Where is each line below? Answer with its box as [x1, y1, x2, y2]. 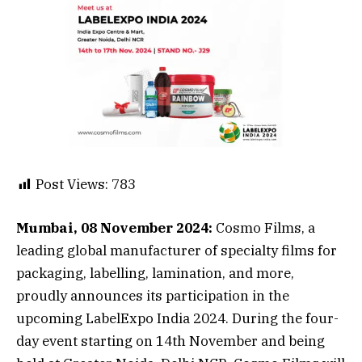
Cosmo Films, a [213, 219, 315, 238]
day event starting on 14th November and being [16, 332, 325, 351]
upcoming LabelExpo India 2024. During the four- [16, 309, 339, 328]
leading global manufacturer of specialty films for [16, 242, 337, 260]
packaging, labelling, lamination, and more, [16, 264, 294, 283]
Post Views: [36, 175, 108, 193]
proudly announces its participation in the [16, 287, 289, 305]
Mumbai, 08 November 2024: [16, 219, 213, 238]
